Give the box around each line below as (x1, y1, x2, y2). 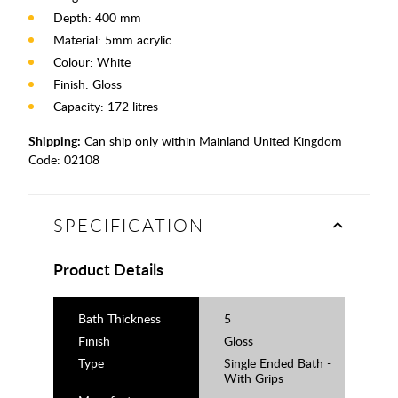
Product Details (53, 257, 163, 280)
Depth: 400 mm (53, 8, 141, 26)
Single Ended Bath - (224, 354, 331, 371)
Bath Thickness (78, 309, 161, 327)
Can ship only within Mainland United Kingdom (81, 131, 342, 149)
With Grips (224, 369, 283, 386)
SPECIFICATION (53, 212, 204, 237)
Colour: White (53, 52, 131, 70)
